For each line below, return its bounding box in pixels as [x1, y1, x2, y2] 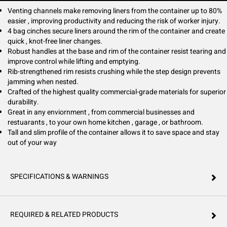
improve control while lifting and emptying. [8, 56, 140, 67]
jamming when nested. [8, 77, 79, 87]
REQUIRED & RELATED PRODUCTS [10, 209, 118, 220]
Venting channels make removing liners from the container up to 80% [8, 6, 222, 16]
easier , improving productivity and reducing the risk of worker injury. [8, 16, 220, 26]
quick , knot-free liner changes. [8, 36, 102, 47]
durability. [8, 97, 39, 107]
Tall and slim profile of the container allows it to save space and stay [8, 127, 219, 138]
